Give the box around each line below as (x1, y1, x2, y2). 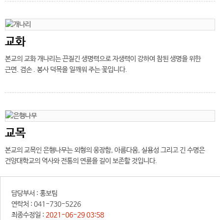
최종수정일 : (11, 211, 45, 219)
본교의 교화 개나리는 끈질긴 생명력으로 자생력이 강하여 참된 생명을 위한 (5, 55, 201, 63)
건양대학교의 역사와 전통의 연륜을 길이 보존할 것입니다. (5, 157, 157, 165)
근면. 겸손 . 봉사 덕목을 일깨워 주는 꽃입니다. (5, 66, 127, 74)
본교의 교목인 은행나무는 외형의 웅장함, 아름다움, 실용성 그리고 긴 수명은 (5, 146, 205, 155)
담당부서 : (11, 189, 39, 197)
